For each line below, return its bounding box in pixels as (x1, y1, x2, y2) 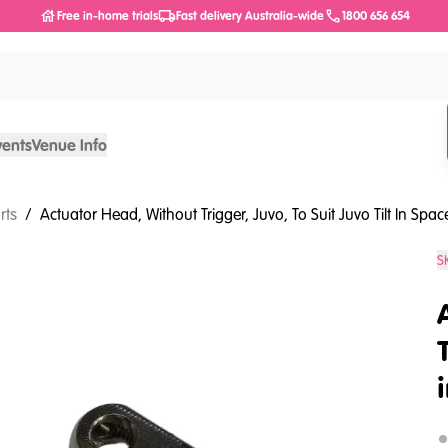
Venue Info (32, 134, 107, 156)
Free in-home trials (56, 7, 158, 24)
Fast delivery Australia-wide (175, 7, 324, 24)
